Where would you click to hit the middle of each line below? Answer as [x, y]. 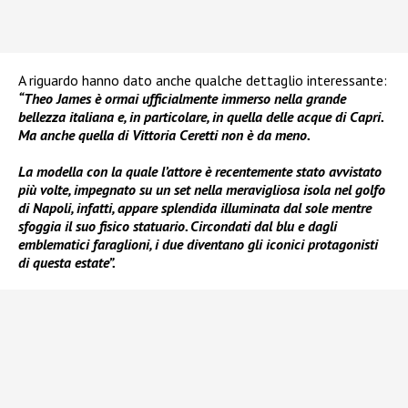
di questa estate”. [67, 263]
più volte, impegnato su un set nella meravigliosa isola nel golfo [202, 190]
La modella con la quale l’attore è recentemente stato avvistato [200, 172]
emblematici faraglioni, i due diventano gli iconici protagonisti [198, 245]
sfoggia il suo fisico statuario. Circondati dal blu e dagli [178, 226]
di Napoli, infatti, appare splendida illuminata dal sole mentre [195, 208]
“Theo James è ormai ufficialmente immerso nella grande [182, 99]
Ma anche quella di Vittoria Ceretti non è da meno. [164, 135]
